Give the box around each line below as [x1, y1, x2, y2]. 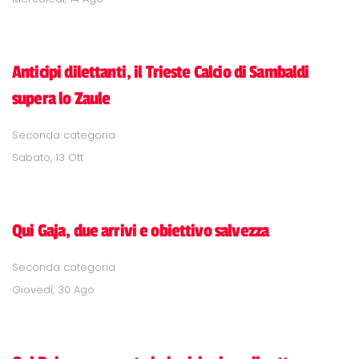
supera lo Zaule [12, 87, 111, 109]
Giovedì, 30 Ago [12, 281, 95, 297]
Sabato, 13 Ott [12, 149, 83, 165]
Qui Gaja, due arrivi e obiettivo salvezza [12, 220, 269, 241]
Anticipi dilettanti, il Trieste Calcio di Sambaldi [12, 61, 309, 83]
